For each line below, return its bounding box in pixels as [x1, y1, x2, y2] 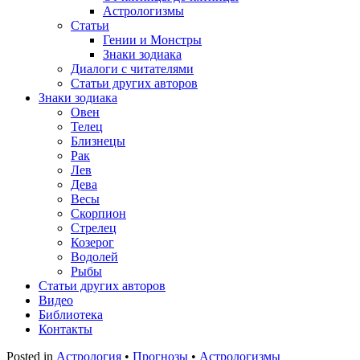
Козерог [71, 235, 114, 249]
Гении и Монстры [103, 33, 202, 47]
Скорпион [71, 207, 126, 220]
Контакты [39, 322, 92, 336]
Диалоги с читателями [71, 62, 194, 76]
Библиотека [39, 308, 103, 321]
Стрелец [71, 221, 117, 235]
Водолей [71, 250, 118, 264]
